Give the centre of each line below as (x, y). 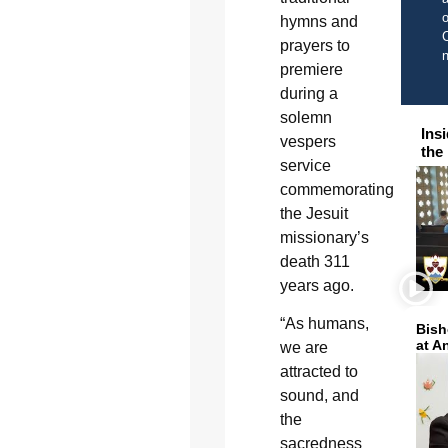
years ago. (316, 286)
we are (303, 348)
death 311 (314, 262)
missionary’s (324, 238)
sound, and (319, 396)
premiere (311, 70)
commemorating (336, 190)
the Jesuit (313, 214)
